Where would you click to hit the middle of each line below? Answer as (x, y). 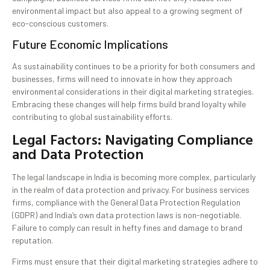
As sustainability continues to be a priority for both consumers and (133, 66)
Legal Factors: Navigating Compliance (133, 139)
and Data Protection (78, 153)
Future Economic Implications (90, 44)
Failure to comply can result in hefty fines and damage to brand (127, 227)
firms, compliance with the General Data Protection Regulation (126, 202)
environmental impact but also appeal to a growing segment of (127, 11)
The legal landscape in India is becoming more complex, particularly (134, 177)
